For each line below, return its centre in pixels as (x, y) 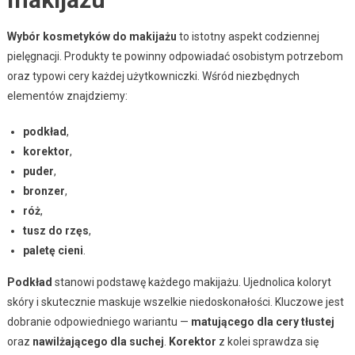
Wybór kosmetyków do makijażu (92, 36)
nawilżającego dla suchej (98, 341)
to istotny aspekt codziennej (248, 36)
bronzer (44, 191)
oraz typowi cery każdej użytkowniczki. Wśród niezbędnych (153, 76)
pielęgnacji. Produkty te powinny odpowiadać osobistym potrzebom (175, 56)
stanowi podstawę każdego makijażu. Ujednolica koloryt (191, 282)
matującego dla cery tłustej (262, 321)
